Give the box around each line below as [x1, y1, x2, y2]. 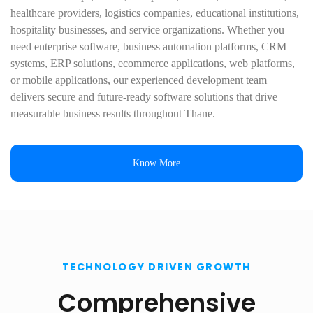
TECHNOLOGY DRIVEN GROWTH [61, 260, 252, 274]
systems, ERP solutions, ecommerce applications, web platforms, [10, 57, 295, 69]
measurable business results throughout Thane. [10, 108, 215, 119]
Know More [133, 158, 180, 168]
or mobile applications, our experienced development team [10, 74, 267, 86]
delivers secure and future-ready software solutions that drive [10, 91, 277, 103]
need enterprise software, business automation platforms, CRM [10, 41, 286, 52]
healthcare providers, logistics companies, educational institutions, [10, 7, 299, 19]
